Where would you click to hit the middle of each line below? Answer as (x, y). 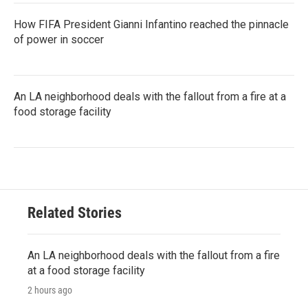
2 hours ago (50, 290)
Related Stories (75, 212)
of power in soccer (59, 39)
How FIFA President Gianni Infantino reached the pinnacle (151, 24)
